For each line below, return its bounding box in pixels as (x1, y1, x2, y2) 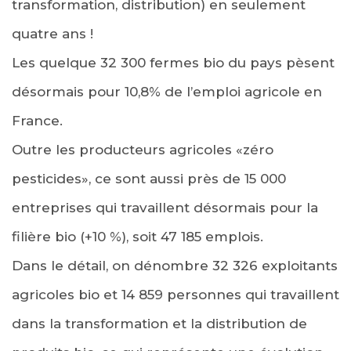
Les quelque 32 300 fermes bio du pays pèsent (12, 54, 335, 71)
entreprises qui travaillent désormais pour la (12, 199, 318, 215)
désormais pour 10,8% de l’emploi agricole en (12, 83, 322, 100)
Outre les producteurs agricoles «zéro (12, 141, 273, 157)
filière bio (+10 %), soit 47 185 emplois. (12, 228, 263, 244)
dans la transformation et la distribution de (12, 315, 307, 331)
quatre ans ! (12, 25, 93, 42)
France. (12, 112, 63, 128)
